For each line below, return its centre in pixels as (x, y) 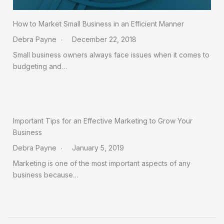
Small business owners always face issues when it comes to (111, 54)
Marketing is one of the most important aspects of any (102, 163)
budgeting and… (40, 66)
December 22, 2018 (104, 39)
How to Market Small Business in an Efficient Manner (98, 23)
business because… (46, 174)
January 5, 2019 (98, 147)
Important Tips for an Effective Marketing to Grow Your (103, 120)
